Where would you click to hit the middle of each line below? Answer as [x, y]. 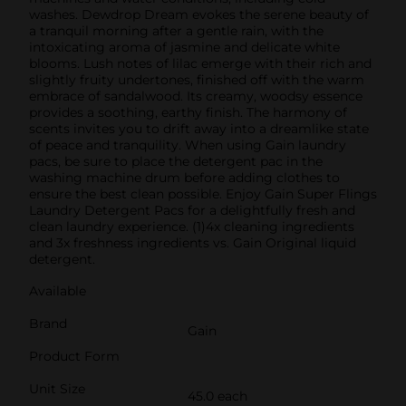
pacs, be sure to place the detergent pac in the [176, 161]
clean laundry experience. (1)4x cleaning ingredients [192, 226]
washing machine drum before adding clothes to [184, 177]
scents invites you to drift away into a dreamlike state [199, 128]
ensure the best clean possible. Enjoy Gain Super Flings [203, 193]
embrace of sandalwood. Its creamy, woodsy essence [196, 96]
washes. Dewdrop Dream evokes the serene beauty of [199, 14]
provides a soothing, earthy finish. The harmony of [188, 112]
